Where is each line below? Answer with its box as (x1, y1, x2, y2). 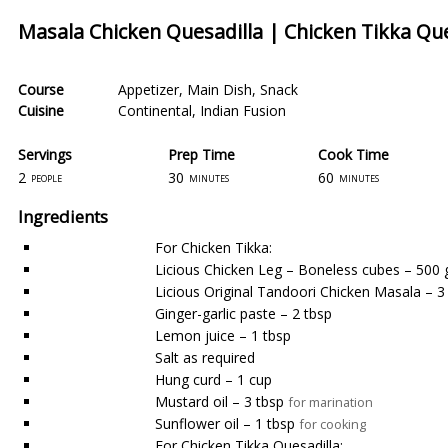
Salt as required (155, 348, 255, 367)
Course (18, 80, 64, 99)
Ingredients (18, 205, 108, 228)
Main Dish (187, 80, 252, 99)
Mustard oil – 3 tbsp (155, 392, 284, 411)
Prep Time (168, 144, 235, 164)
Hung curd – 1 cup (155, 370, 272, 389)
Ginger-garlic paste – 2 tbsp (155, 304, 332, 323)
